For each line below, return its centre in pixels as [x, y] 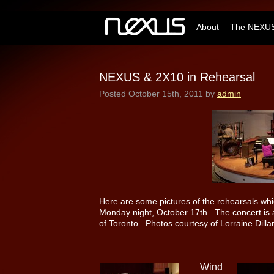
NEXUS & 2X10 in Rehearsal [177, 77]
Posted [114, 93]
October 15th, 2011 [166, 93]
